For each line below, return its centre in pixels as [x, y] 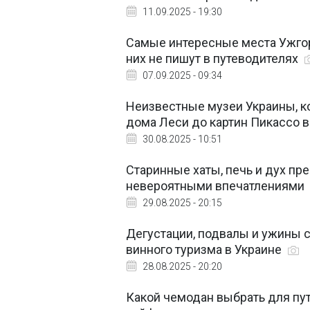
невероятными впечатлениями [217, 186]
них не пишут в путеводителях [213, 58]
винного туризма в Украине [205, 249]
